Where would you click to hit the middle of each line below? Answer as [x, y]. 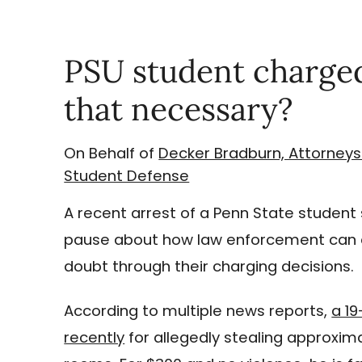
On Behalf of [112, 153]
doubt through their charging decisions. [209, 266]
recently [95, 338]
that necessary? [179, 109]
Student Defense [127, 175]
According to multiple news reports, [198, 311]
